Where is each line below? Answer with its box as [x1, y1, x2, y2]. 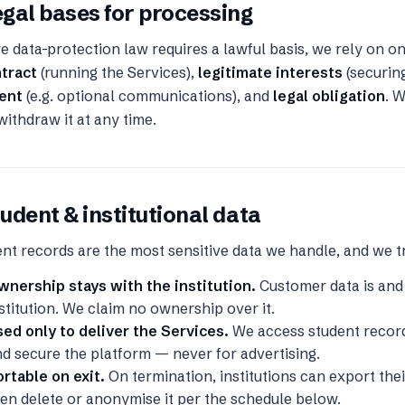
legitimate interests [198, 63, 343, 81]
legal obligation [273, 87, 385, 105]
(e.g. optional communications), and [23, 87, 273, 105]
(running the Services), [37, 63, 198, 81]
